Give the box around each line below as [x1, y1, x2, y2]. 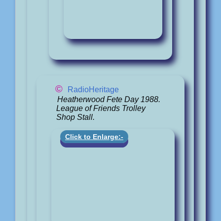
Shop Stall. [56, 112, 95, 121]
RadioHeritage [68, 85, 119, 94]
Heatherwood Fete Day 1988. [57, 95, 160, 104]
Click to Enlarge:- [65, 132, 123, 141]
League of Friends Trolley [56, 104, 146, 112]
